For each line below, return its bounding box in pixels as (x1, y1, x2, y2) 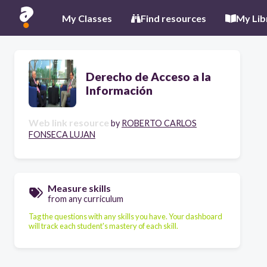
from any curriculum (48, 194, 123, 204)
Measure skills (48, 182, 111, 194)
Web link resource (29, 117, 109, 128)
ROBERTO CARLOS (122, 118, 197, 128)
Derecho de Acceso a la (86, 70, 211, 83)
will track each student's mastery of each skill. (29, 221, 178, 231)
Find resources (141, 12, 206, 24)
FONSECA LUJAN (29, 129, 95, 139)
